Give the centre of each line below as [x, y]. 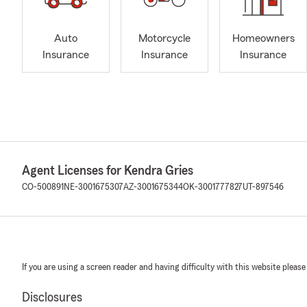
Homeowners [263, 39]
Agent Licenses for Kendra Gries [108, 171]
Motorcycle [164, 39]
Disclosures [52, 297]
